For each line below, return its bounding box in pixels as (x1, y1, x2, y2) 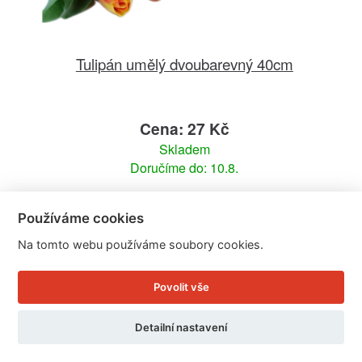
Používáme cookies (18, 209, 145, 226)
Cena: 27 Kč (139, 117, 229, 141)
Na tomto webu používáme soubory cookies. (18, 237, 264, 251)
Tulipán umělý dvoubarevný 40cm (75, 53, 293, 75)
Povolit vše (153, 280, 209, 294)
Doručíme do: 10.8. (130, 158, 239, 178)
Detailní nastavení (135, 320, 227, 334)
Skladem (158, 140, 210, 159)
